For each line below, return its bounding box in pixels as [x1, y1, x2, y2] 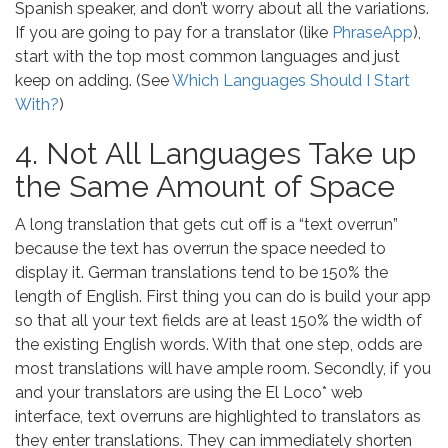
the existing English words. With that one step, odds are [15, 335, 422, 354]
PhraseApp [332, 23, 413, 42]
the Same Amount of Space [15, 169, 395, 204]
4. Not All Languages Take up [15, 136, 416, 171]
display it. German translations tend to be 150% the [15, 263, 388, 282]
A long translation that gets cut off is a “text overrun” [15, 215, 398, 234]
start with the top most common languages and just [15, 47, 400, 66]
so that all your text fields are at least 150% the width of [15, 311, 422, 330]
